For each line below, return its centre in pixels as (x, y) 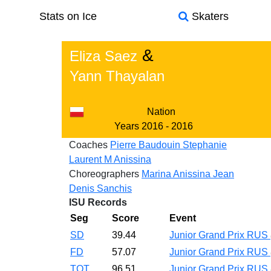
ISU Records (98, 202)
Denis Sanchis (100, 188)
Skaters (208, 16)
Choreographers (104, 174)
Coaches (88, 145)
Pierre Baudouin (146, 145)
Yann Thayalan (117, 76)
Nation (161, 112)
